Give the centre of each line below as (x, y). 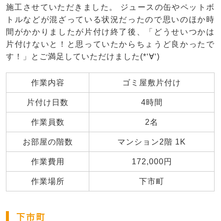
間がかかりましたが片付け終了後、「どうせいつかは (110, 32)
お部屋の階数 (48, 142)
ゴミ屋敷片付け (152, 83)
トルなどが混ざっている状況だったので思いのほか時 (110, 20)
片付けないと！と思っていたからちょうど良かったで (110, 44)
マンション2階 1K (152, 142)
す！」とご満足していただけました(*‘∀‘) (83, 57)
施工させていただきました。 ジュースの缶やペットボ (110, 7)
